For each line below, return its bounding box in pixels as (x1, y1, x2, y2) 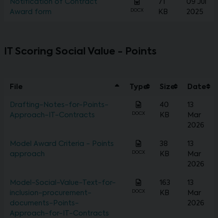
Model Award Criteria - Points (10, 141, 114, 148)
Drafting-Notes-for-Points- (10, 102, 109, 109)
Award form (10, 9, 52, 16)
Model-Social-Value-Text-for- (10, 180, 116, 187)
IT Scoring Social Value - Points (4, 47, 157, 57)
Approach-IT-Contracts (10, 112, 95, 119)
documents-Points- (10, 200, 79, 207)
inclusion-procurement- (10, 190, 91, 197)
